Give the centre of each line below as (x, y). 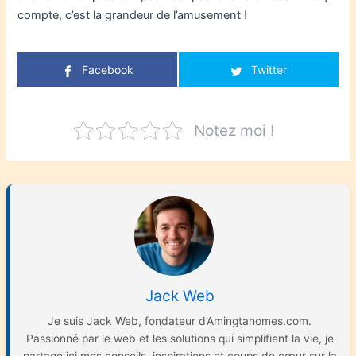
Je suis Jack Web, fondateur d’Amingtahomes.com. (180, 321)
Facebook (108, 70)
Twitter (269, 70)
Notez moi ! (234, 130)
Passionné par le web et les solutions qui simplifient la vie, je (180, 338)
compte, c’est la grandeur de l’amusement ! (133, 15)
